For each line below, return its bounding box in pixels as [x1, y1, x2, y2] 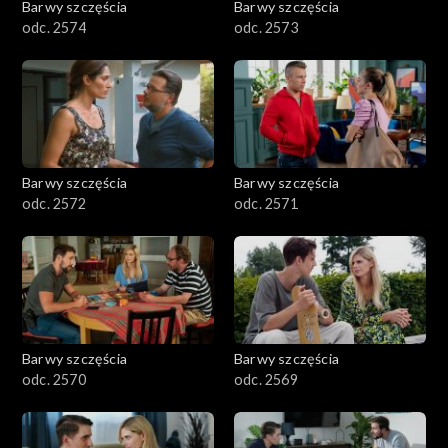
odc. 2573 [234, 18, 298, 36]
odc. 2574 [22, 18, 86, 36]
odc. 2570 [22, 370, 86, 388]
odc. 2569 [234, 370, 298, 388]
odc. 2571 [234, 194, 298, 212]
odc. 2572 [22, 194, 86, 212]
